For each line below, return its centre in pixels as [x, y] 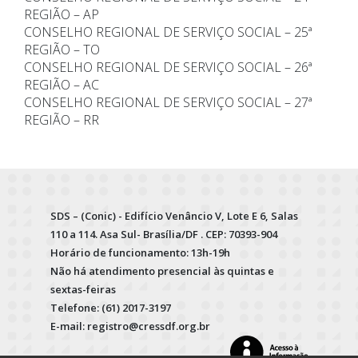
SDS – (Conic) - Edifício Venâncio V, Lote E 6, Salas [174, 216]
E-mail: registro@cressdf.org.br [130, 326]
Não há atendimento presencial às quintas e [162, 271]
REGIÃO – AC [62, 85]
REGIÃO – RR [62, 120]
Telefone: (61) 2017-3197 [111, 308]
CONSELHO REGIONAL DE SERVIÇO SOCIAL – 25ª [168, 32]
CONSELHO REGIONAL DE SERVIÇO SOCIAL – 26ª [168, 68]
